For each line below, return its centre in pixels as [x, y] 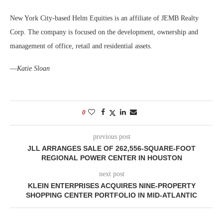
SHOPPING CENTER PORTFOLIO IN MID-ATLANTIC [111, 195]
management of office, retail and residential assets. [81, 46]
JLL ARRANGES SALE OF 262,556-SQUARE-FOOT [111, 148]
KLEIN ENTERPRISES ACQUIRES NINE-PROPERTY [111, 185]
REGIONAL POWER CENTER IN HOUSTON [111, 158]
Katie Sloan [33, 68]
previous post [111, 136]
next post [111, 174]
